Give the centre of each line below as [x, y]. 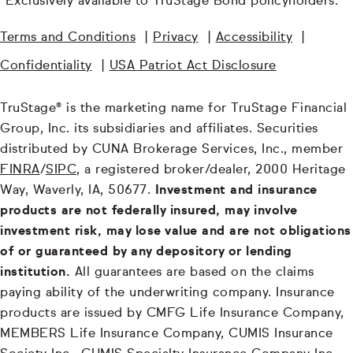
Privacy [176, 38]
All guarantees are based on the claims [192, 273]
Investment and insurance [236, 191]
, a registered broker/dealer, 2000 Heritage [211, 171]
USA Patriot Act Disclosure [193, 67]
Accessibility [254, 38]
